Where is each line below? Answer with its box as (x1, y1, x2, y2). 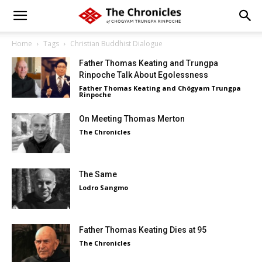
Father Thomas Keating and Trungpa (79, 58, 218, 68)
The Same (79, 170, 117, 179)
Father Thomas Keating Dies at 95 (79, 225, 206, 235)
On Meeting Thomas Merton (79, 114, 185, 123)
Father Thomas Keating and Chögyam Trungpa (79, 84, 241, 92)
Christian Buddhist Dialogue (70, 39, 163, 49)
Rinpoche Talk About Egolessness (79, 70, 208, 80)
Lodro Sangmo (79, 183, 128, 192)
